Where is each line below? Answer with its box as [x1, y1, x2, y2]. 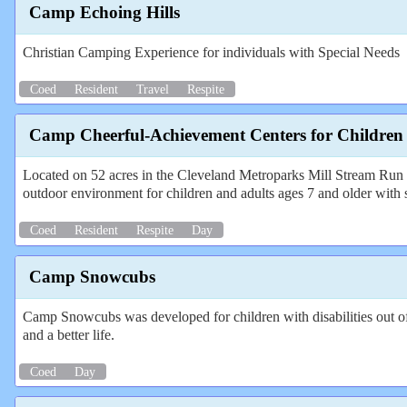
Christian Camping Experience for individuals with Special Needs [23, 44, 400, 60]
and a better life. [23, 326, 114, 342]
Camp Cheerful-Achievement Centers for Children [29, 125, 403, 145]
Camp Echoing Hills [29, 2, 180, 22]
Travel [136, 81, 169, 96]
